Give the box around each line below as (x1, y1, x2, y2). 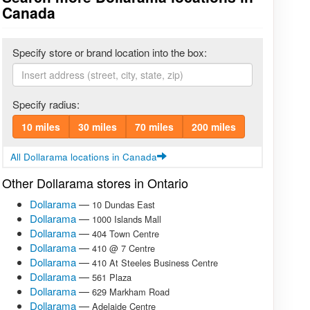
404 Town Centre (91, 227, 159, 241)
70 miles (134, 120, 174, 134)
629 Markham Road (91, 285, 170, 299)
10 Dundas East (91, 198, 155, 212)
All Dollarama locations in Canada (10, 150, 157, 164)
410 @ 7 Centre (91, 241, 155, 255)
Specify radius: (12, 97, 80, 112)
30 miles (77, 120, 117, 134)
